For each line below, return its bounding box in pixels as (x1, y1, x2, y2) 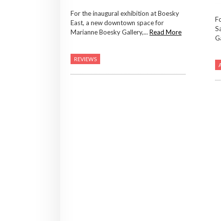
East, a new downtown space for (71, 19, 164, 27)
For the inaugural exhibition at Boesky (71, 9, 179, 18)
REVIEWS (74, 56, 97, 63)
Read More (149, 28, 182, 37)
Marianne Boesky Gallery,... (71, 28, 149, 37)
